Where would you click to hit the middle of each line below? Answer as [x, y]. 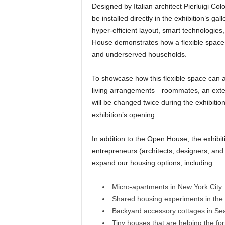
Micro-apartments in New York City [167, 187]
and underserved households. [139, 54]
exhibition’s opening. [124, 115]
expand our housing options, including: [153, 163]
